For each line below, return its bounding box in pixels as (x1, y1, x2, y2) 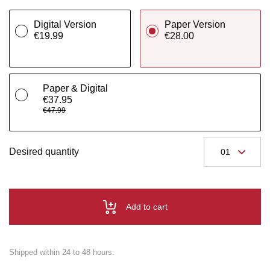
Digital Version (34, 19, 96, 30)
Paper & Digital (43, 83, 108, 94)
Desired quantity (9, 146, 79, 157)
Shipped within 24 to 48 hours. (9, 248, 115, 257)
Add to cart (125, 202, 168, 212)
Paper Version (164, 19, 225, 30)
